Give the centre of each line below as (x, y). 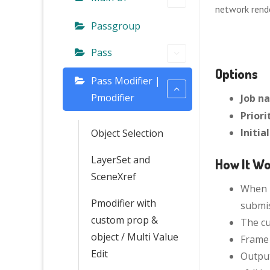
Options (237, 74)
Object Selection (127, 133)
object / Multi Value (135, 237)
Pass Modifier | (126, 80)
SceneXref (114, 176)
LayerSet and (121, 159)
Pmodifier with (124, 203)
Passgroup (116, 26)
